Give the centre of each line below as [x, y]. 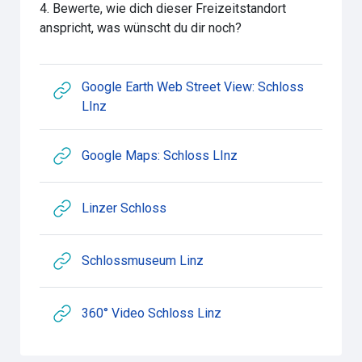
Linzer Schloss [124, 208]
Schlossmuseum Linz [143, 261]
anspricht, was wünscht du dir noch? [141, 28]
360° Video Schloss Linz [152, 313]
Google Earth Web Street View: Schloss [193, 87]
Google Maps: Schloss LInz [160, 156]
